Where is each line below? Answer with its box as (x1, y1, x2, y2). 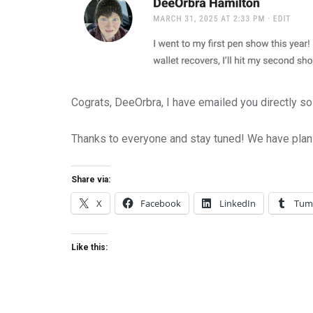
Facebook (140, 197, 181, 210)
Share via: (71, 175, 110, 185)
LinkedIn (219, 197, 256, 210)
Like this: (71, 242, 108, 253)
